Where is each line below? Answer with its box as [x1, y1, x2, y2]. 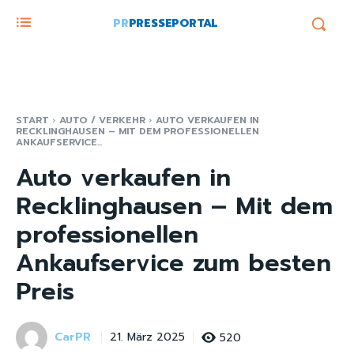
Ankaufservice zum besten [16, 245, 331, 281]
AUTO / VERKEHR [59, 113, 145, 127]
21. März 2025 [110, 329, 185, 346]
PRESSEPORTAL [128, 15, 218, 32]
